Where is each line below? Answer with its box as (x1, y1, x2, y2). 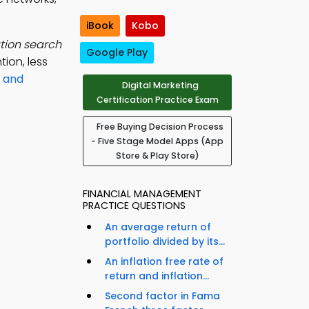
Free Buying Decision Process (97, 121, 223, 133)
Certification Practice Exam (96, 94, 219, 106)
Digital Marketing (121, 79, 199, 92)
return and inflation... (105, 269, 209, 283)
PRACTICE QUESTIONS (83, 199, 186, 213)
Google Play (86, 46, 148, 60)
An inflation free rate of (105, 255, 223, 269)
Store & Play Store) (115, 150, 199, 162)
